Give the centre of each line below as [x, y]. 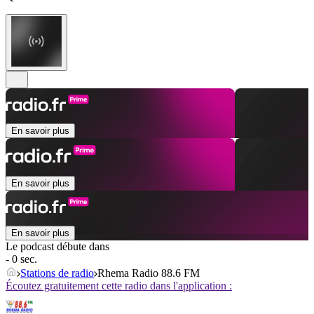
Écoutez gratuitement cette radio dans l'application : [119, 286]
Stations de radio [57, 273]
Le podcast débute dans [57, 247]
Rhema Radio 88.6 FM [149, 273]
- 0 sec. [21, 259]
